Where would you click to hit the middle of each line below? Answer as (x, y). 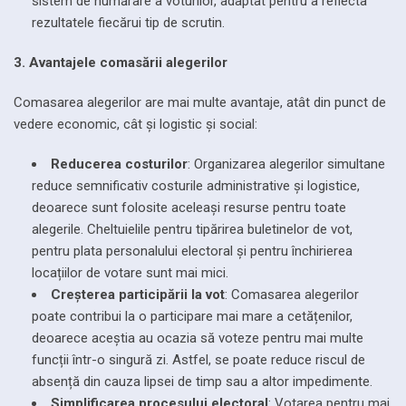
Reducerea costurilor (119, 164)
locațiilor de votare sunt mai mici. (130, 272)
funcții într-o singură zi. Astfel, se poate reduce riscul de (198, 359)
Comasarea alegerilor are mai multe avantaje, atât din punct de (200, 102)
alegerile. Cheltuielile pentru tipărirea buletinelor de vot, (192, 229)
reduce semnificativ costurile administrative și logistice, (196, 185)
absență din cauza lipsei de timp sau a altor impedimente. (202, 381)
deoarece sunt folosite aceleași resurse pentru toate (189, 207)
